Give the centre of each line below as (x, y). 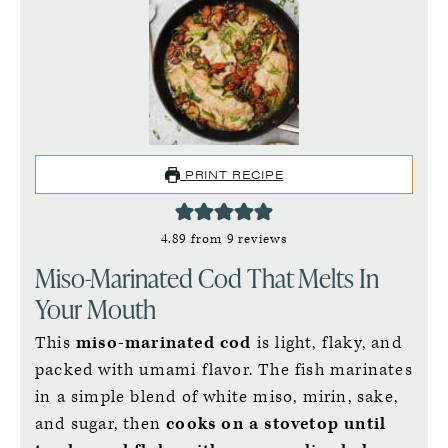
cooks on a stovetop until (276, 423)
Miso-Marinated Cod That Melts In (207, 277)
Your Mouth (95, 308)
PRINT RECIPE (232, 173)
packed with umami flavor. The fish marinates (224, 369)
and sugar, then (101, 423)
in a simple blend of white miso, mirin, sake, (217, 396)
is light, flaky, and (329, 342)
